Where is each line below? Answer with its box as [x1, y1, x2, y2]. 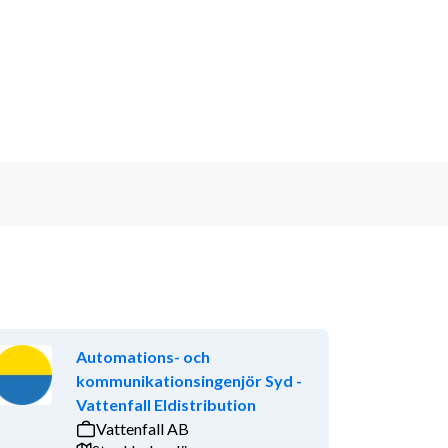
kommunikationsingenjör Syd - [76, 370, 303, 390]
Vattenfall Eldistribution [76, 394, 257, 414]
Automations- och [76, 346, 211, 366]
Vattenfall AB [96, 418, 190, 438]
